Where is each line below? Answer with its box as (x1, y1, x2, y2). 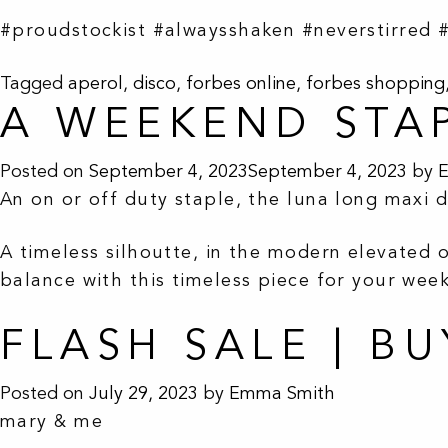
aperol (68, 71, 123, 94)
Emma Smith (229, 381, 335, 404)
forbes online (186, 71, 296, 94)
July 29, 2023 (89, 381, 198, 404)
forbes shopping (306, 71, 445, 94)
